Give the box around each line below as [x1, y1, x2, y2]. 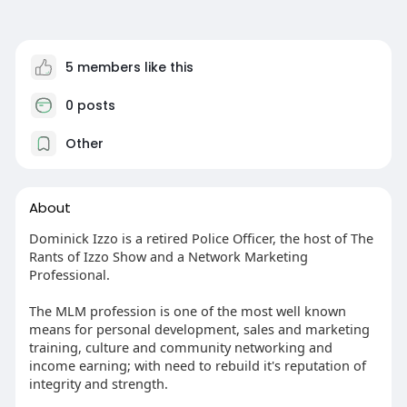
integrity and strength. [28, 374, 168, 393]
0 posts [61, 96, 115, 115]
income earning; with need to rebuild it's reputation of [28, 356, 366, 375]
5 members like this [61, 58, 194, 77]
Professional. [28, 265, 110, 284]
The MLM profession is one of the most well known [28, 302, 346, 321]
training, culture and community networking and [28, 338, 333, 357]
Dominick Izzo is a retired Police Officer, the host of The [28, 229, 373, 248]
